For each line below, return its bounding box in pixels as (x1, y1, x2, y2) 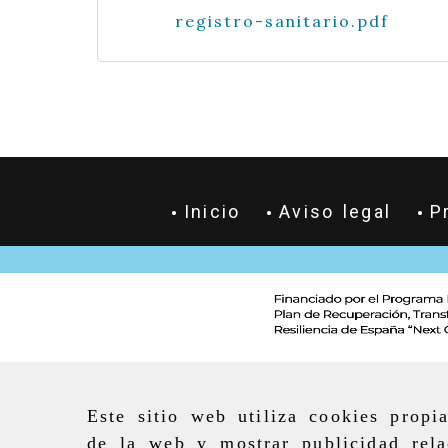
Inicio (184, 201, 241, 222)
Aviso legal (279, 201, 391, 222)
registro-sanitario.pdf (175, 11, 389, 31)
